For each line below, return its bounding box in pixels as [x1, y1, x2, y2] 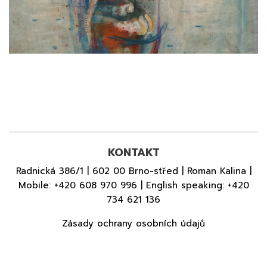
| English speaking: [136, 178, 228, 192]
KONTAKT [107, 144, 160, 161]
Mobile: [18, 178, 54, 192]
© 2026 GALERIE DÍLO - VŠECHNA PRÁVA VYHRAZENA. [24, 250, 243, 263]
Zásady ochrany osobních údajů [62, 216, 205, 230]
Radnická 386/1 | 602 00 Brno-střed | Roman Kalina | [15, 164, 252, 178]
